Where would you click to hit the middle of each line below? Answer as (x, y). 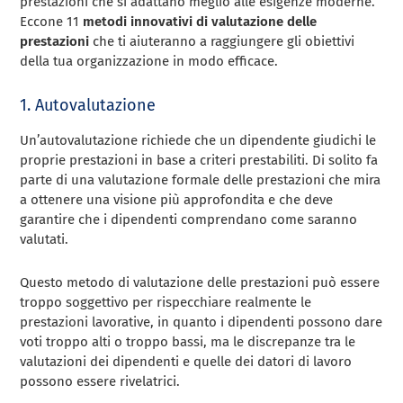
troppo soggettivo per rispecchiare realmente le (166, 302)
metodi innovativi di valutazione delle (200, 21)
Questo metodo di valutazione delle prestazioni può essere (200, 282)
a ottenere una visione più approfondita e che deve (177, 199)
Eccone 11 (52, 21)
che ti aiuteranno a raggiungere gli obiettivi (222, 41)
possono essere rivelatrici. (100, 381)
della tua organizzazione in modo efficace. (149, 61)
